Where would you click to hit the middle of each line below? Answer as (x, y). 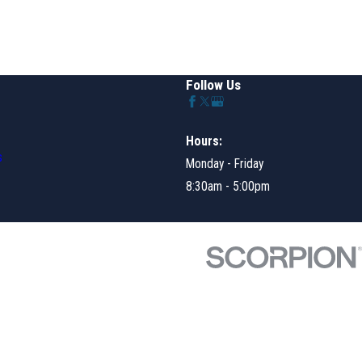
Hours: (204, 142)
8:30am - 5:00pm (228, 187)
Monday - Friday (225, 164)
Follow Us (214, 84)
